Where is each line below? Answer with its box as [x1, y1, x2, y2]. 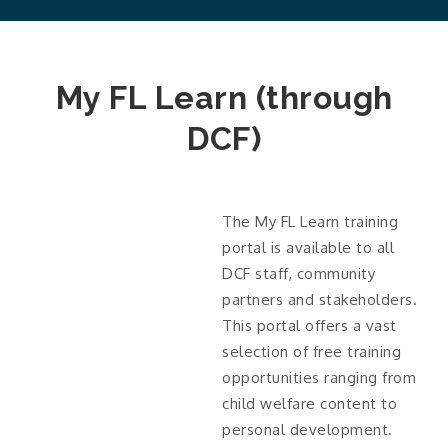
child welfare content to [222, 393, 398, 413]
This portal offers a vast [222, 315, 397, 335]
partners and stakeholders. [222, 289, 418, 309]
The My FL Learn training [222, 211, 399, 231]
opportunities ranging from [222, 367, 417, 387]
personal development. [222, 419, 393, 439]
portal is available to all [222, 237, 395, 257]
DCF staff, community [222, 263, 376, 283]
